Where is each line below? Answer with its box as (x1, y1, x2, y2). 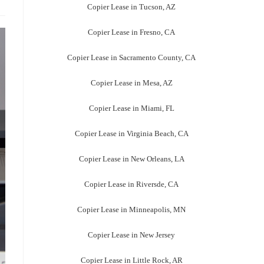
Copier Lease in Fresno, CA (88, 28, 175, 37)
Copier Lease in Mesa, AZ (90, 78, 173, 88)
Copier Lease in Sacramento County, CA (67, 53, 196, 62)
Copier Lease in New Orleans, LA (78, 154, 184, 164)
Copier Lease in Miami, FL (88, 104, 174, 113)
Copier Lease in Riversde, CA (84, 180, 179, 189)
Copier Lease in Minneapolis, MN (77, 205, 186, 214)
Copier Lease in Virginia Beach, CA (74, 129, 189, 138)
